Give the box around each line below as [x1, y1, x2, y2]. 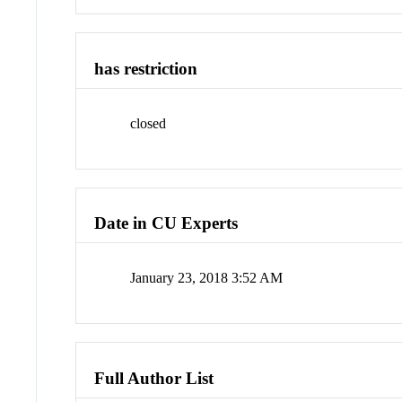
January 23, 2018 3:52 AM [130, 270, 284, 286]
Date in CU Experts [94, 214, 239, 233]
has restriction [94, 59, 198, 79]
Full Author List [94, 368, 214, 388]
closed [130, 115, 167, 131]
